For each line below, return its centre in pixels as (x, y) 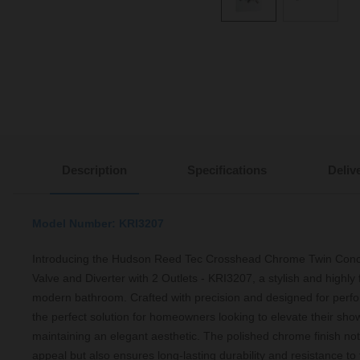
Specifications (227, 170)
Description (94, 170)
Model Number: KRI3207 (98, 224)
